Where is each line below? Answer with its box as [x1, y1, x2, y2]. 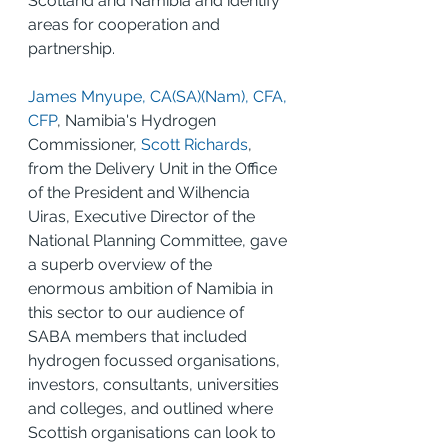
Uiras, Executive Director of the [28, 206, 259, 226]
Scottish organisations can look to [28, 422, 280, 442]
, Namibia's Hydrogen [57, 110, 220, 130]
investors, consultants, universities [28, 374, 283, 394]
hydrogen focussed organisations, [28, 350, 284, 370]
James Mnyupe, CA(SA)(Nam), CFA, [28, 86, 291, 106]
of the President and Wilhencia [28, 182, 254, 202]
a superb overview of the [28, 254, 216, 274]
